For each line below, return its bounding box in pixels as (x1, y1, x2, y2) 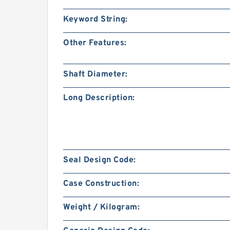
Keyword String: (63, 14, 128, 25)
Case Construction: (63, 179, 139, 189)
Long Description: (63, 93, 135, 103)
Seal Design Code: (63, 155, 136, 165)
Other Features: (63, 38, 127, 48)
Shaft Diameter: (63, 69, 128, 80)
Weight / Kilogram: (63, 202, 140, 213)
